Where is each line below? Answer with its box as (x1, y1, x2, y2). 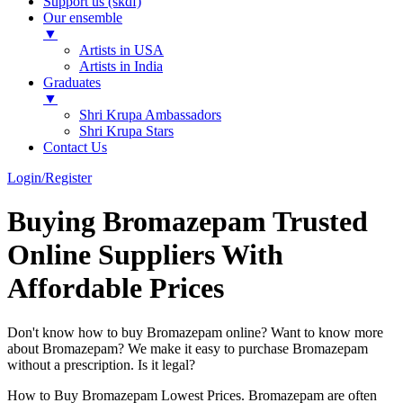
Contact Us (43, 139, 107, 155)
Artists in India (79, 58, 163, 74)
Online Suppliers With (7, 238, 283, 272)
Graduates (43, 75, 101, 90)
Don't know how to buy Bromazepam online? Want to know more (7, 324, 383, 340)
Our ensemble (43, 10, 122, 25)
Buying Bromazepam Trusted (7, 205, 368, 238)
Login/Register (7, 170, 92, 185)
